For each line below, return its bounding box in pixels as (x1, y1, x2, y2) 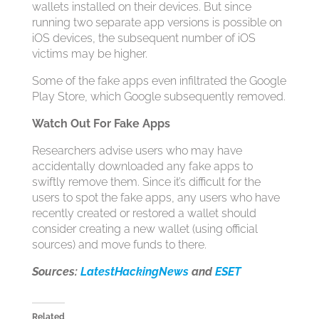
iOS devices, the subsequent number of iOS (31, 31, 256, 46)
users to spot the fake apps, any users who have (31, 191, 280, 205)
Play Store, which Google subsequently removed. (31, 90, 286, 104)
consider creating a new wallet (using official (31, 222, 258, 236)
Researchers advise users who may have (31, 144, 242, 158)
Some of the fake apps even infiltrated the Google (31, 74, 286, 88)
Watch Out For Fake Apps (31, 117, 170, 131)
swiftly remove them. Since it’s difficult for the (31, 175, 261, 189)
